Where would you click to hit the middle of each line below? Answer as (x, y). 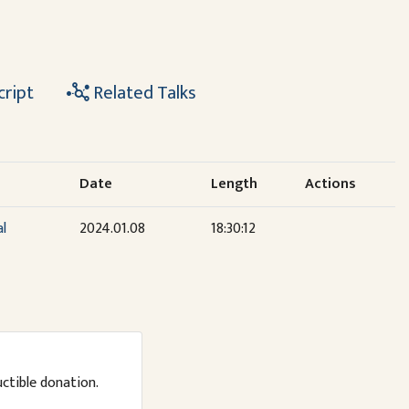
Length (234, 184)
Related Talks (142, 94)
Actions (330, 184)
